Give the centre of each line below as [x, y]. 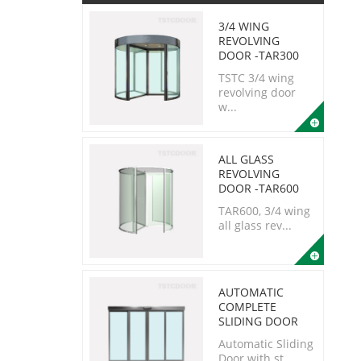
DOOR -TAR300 [259, 55]
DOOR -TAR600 [259, 188]
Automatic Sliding [266, 344]
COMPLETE [247, 307]
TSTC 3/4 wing [256, 78]
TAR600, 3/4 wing [264, 211]
